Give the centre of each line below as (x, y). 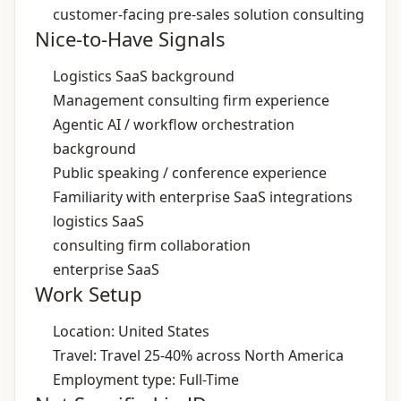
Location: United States (131, 331)
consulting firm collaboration (152, 245)
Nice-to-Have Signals (130, 38)
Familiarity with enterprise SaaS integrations (203, 197)
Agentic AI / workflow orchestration (174, 124)
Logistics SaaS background (144, 76)
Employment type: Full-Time (146, 380)
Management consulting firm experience (191, 100)
